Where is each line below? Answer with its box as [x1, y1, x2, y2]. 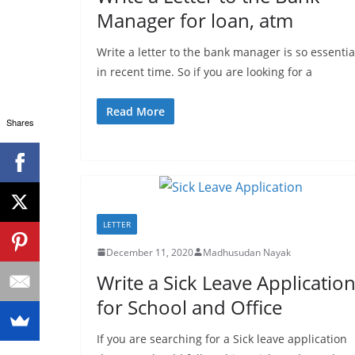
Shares [6, 116, 34, 128]
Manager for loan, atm [97, 6, 293, 33]
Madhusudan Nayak [203, 245, 291, 259]
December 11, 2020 [106, 245, 193, 259]
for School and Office [97, 293, 282, 320]
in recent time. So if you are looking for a [97, 63, 312, 79]
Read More [106, 103, 165, 119]
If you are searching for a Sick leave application [97, 330, 347, 346]
